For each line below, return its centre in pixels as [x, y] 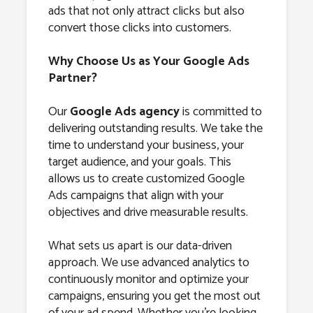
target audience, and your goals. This [139, 162]
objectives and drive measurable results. [148, 212]
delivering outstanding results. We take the [155, 128]
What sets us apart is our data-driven [140, 246]
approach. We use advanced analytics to [148, 262]
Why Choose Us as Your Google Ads [148, 61]
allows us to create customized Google [146, 179]
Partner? [72, 78]
